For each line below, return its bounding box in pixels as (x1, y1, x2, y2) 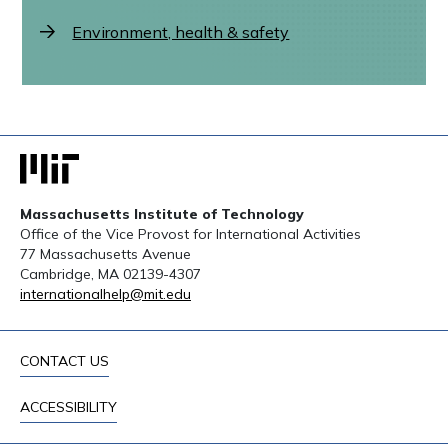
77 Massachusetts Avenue (20, 245, 191, 264)
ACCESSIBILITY (20, 398, 117, 417)
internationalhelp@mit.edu (20, 285, 191, 304)
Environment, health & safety (72, 22, 290, 43)
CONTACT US (20, 352, 109, 371)
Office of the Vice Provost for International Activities (20, 225, 361, 244)
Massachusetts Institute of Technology (20, 205, 304, 224)
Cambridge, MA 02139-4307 (20, 265, 201, 284)
